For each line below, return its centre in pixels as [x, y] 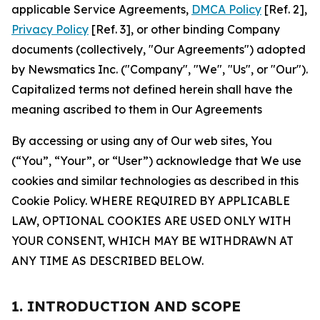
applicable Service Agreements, [101, 9]
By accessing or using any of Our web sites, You [142, 141]
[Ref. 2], [284, 9]
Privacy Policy [50, 29]
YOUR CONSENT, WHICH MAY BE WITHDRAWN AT [152, 241]
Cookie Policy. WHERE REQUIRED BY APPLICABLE [151, 201]
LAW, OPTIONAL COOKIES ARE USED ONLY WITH [151, 221]
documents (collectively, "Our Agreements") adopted [159, 49]
